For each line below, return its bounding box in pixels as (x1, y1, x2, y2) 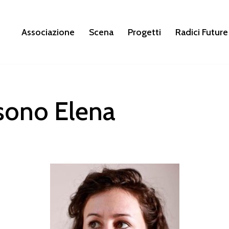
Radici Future (175, 26, 228, 38)
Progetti (128, 26, 161, 38)
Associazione (21, 26, 75, 38)
